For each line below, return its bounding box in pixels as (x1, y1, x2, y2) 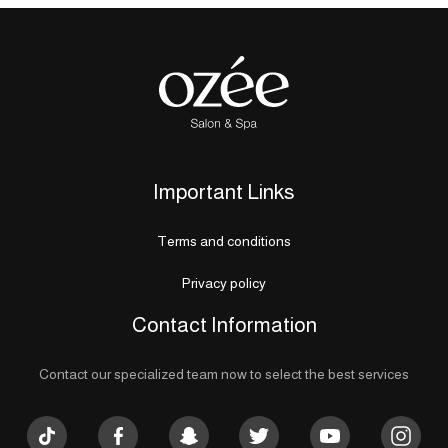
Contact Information (131, 313, 317, 337)
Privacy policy (182, 275, 266, 292)
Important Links (153, 180, 295, 204)
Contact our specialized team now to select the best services (39, 366, 409, 383)
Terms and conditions (157, 233, 291, 250)
